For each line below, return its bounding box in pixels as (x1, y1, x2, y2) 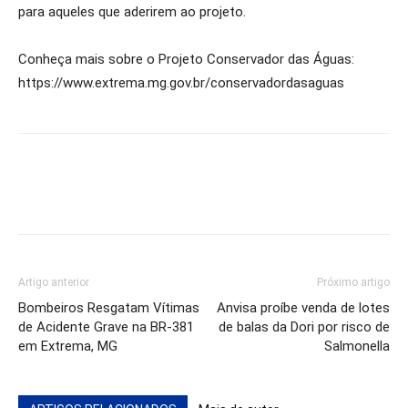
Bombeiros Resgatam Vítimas (18, 300, 199, 316)
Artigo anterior (18, 276, 89, 289)
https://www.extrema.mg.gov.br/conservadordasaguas (18, 75, 344, 91)
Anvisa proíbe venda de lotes (217, 300, 390, 316)
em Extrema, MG (18, 338, 117, 354)
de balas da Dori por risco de (219, 319, 390, 335)
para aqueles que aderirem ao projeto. (18, 4, 246, 20)
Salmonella (324, 338, 390, 354)
